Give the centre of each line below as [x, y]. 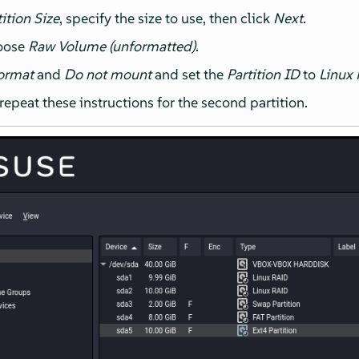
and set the [190, 74]
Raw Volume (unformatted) [112, 46]
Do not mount [108, 74]
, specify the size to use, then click [167, 18]
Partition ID [264, 74]
